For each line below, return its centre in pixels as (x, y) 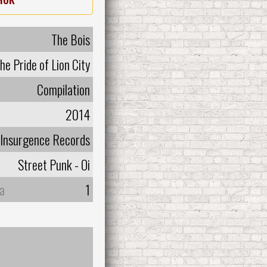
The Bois (71, 39)
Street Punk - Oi (54, 164)
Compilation (63, 89)
